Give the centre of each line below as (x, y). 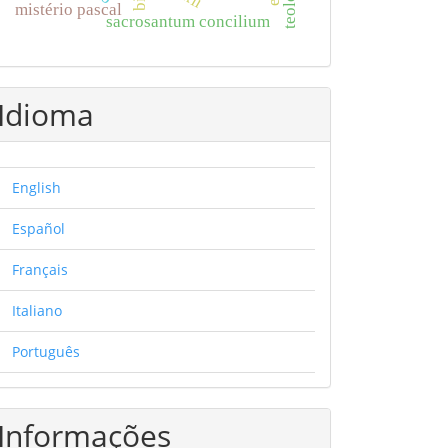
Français (40, 269)
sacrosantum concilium (188, 21)
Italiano (37, 310)
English (36, 187)
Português (46, 351)
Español (38, 228)
